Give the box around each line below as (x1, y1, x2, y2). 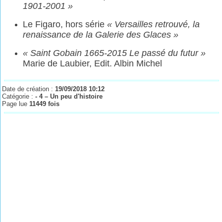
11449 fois (29, 100, 60, 108)
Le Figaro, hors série (23, 19, 108, 29)
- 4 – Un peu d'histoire (35, 93, 103, 100)
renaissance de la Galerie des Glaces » (23, 30, 179, 40)
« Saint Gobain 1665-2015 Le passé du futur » (23, 48, 206, 58)
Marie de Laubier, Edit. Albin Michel (23, 58, 163, 68)
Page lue (2, 100, 30, 108)
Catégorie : (2, 93, 36, 100)
